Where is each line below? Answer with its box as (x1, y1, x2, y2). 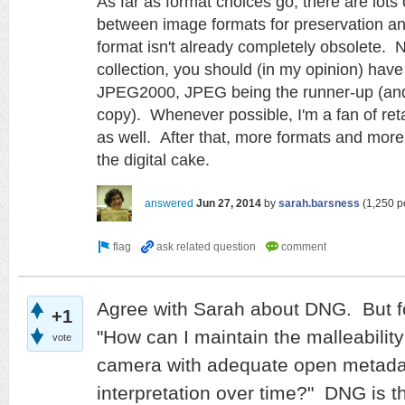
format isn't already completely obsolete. (97, 36, 395, 56)
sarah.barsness (278, 196, 360, 210)
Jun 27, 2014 (196, 196, 261, 210)
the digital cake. (97, 149, 210, 169)
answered (145, 196, 193, 210)
